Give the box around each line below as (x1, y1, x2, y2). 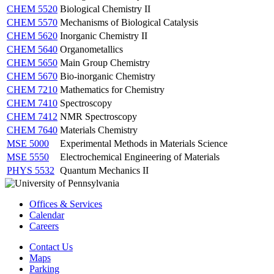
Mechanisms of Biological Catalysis (60, 17, 198, 28)
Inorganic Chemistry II (60, 30, 147, 41)
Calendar (29, 209, 64, 220)
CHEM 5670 (7, 70, 57, 81)
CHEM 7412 (7, 111, 57, 122)
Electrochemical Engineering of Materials (60, 151, 220, 162)
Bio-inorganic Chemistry (60, 70, 155, 81)
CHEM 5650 (7, 57, 57, 68)
